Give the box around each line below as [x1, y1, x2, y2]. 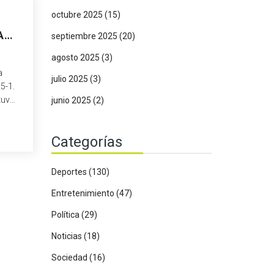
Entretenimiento [51, 188, 116, 198]
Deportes [51, 167, 89, 177]
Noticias [51, 231, 84, 241]
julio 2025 [51, 74, 90, 84]
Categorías [51, 133, 122, 150]
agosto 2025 [51, 53, 102, 62]
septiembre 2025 [51, 31, 119, 41]
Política [51, 210, 81, 220]
